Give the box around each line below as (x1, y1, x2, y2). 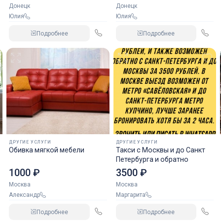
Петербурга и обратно (115, 155, 188, 163)
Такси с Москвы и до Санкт (115, 146, 205, 154)
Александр (13, 191, 40, 198)
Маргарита (120, 191, 146, 198)
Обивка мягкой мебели (9, 146, 85, 154)
